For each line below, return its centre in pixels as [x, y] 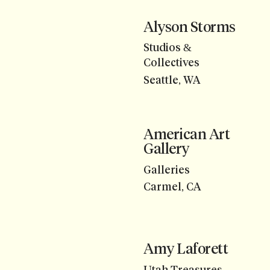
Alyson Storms [190, 27]
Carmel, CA [172, 187]
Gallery [166, 149]
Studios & [168, 48]
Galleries [167, 170]
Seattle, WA [172, 80]
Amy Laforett [186, 249]
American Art [187, 134]
